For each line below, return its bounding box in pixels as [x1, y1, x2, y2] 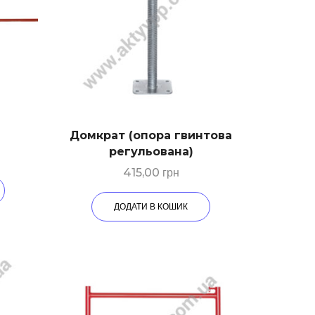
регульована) [108, 145, 193, 159]
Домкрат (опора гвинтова [70, 129, 233, 143]
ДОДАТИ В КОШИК [114, 201, 188, 212]
